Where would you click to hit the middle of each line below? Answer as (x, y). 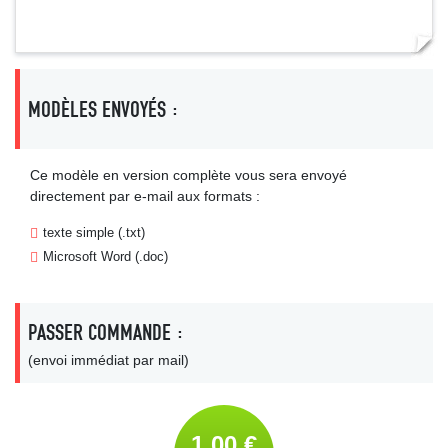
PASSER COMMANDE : (106, 332)
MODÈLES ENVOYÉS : (103, 109)
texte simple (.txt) (94, 232)
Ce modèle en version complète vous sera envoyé (188, 175)
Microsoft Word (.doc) (105, 256)
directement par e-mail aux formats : (145, 196)
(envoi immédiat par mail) (108, 360)
